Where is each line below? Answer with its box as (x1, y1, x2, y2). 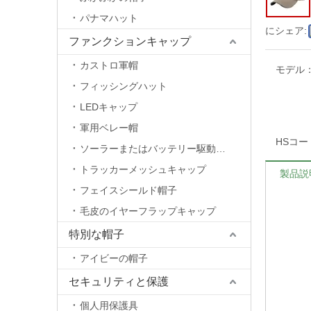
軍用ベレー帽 (80, 122, 138, 133)
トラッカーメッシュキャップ (80, 164, 206, 175)
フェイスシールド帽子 (80, 185, 177, 196)
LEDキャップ (80, 101, 137, 112)
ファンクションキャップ (69, 35, 191, 47)
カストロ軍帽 (80, 60, 138, 71)
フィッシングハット (80, 81, 167, 92)
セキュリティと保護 (69, 276, 169, 287)
